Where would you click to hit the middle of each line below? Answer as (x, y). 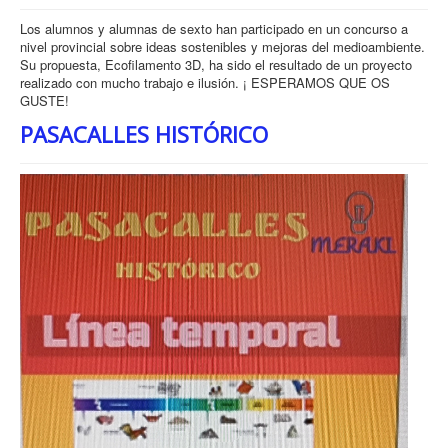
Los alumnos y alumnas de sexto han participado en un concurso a (214, 28)
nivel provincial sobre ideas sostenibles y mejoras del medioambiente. (222, 46)
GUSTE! (44, 100)
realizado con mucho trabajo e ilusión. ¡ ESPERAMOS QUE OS (205, 82)
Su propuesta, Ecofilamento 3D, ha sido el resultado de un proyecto (216, 64)
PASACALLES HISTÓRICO (144, 133)
